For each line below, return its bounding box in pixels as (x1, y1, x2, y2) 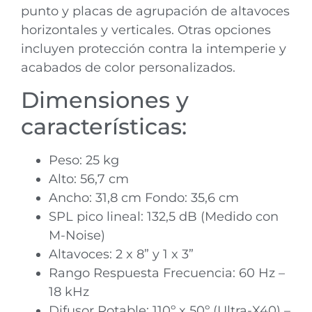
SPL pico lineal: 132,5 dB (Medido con (49, 209, 279, 225)
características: (21, 113, 187, 141)
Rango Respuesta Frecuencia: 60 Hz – (49, 265, 285, 281)
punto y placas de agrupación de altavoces (21, 3, 290, 19)
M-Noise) (49, 228, 105, 244)
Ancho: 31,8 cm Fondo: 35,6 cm (49, 190, 239, 206)
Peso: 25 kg (49, 153, 119, 169)
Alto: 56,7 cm (49, 171, 129, 187)
